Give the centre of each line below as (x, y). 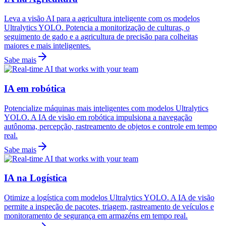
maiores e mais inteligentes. (47, 46)
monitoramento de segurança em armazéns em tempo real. (96, 215)
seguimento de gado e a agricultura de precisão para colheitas (101, 37)
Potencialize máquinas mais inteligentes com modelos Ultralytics (106, 108)
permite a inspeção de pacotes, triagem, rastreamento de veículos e (109, 206)
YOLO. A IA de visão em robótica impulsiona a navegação (98, 117)
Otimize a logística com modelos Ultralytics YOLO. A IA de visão (109, 197)
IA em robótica (35, 88)
